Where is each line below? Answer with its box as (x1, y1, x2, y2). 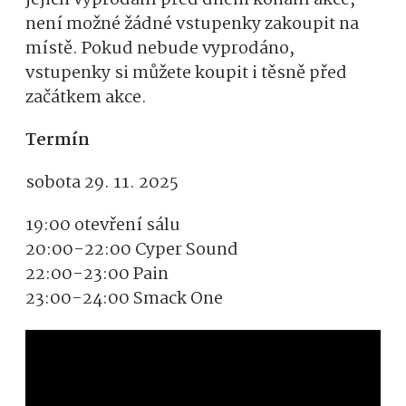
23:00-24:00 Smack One (25, 285, 223, 313)
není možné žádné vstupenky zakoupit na (25, 10, 359, 38)
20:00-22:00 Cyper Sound (25, 236, 238, 264)
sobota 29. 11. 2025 (25, 169, 179, 197)
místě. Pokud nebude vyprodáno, (25, 34, 295, 63)
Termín (25, 126, 90, 154)
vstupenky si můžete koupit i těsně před (25, 59, 347, 87)
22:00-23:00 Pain (25, 260, 169, 288)
